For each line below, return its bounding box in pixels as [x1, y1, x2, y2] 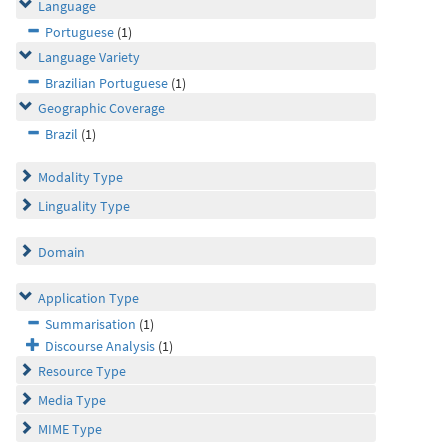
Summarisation [45, 315, 136, 333]
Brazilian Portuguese [45, 74, 168, 92]
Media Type [38, 391, 106, 409]
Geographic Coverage [38, 99, 165, 117]
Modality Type [38, 168, 123, 186]
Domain [38, 243, 85, 261]
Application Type [38, 289, 139, 307]
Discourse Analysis [45, 337, 155, 355]
